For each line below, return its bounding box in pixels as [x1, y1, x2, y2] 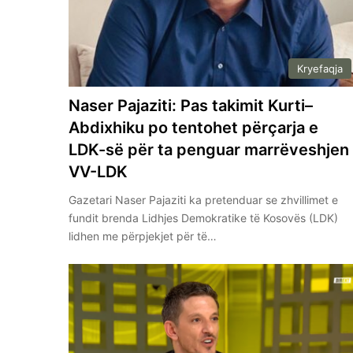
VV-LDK [69, 162, 128, 181]
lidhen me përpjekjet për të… [69, 229, 217, 243]
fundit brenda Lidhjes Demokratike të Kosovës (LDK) [69, 210, 339, 225]
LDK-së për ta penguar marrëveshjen [69, 139, 350, 159]
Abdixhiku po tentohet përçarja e [69, 117, 319, 137]
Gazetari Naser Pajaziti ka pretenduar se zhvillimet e [69, 192, 339, 206]
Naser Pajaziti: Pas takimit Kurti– [69, 95, 314, 115]
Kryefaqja [296, 61, 343, 75]
